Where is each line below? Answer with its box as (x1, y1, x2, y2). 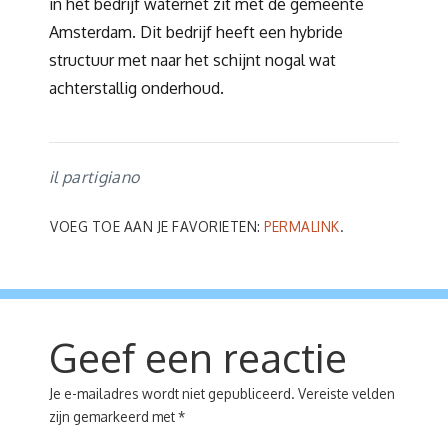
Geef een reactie (49, 332, 347, 382)
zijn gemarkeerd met (49, 408, 178, 425)
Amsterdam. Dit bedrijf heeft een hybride (49, 22, 343, 43)
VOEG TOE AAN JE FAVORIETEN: (50, 218, 264, 235)
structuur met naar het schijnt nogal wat (49, 50, 336, 71)
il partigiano (49, 167, 140, 188)
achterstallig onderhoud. (49, 78, 224, 99)
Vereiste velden (298, 385, 395, 402)
